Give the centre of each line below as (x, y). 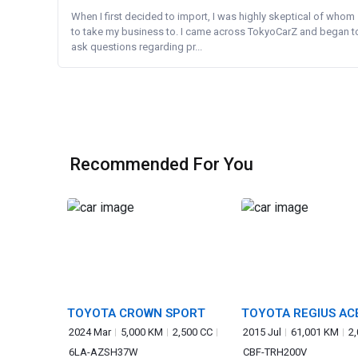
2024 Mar (90, 332)
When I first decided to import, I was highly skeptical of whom (213, 16)
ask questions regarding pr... (137, 47)
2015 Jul (263, 332)
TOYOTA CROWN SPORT (136, 313)
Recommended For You (161, 164)
